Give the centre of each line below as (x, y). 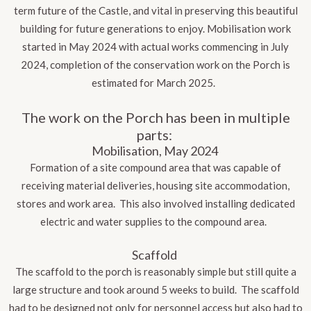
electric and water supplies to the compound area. (154, 222)
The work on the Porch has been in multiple (155, 118)
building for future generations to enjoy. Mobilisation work (155, 29)
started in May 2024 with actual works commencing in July (155, 47)
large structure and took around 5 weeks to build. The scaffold (155, 290)
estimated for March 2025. (154, 83)
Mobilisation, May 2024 (154, 151)
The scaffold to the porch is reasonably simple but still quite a (155, 272)
